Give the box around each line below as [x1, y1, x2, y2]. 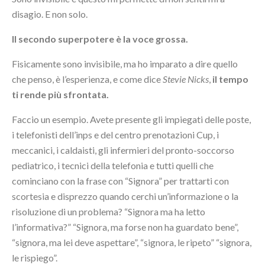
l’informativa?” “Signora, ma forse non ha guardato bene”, [12, 221, 238, 232]
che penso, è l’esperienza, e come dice [12, 73, 163, 85]
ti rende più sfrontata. [12, 88, 109, 100]
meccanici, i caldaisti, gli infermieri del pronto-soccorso [12, 144, 234, 156]
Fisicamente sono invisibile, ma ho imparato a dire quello [12, 57, 238, 69]
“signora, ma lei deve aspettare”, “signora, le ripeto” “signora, [12, 236, 251, 248]
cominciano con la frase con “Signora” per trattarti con [12, 174, 229, 186]
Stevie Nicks [163, 73, 209, 85]
